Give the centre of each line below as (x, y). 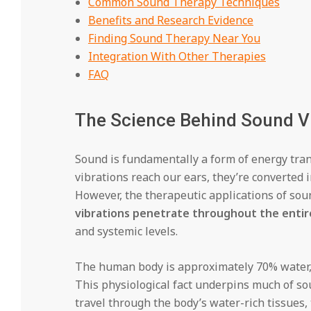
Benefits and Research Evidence (170, 20)
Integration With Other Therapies (177, 57)
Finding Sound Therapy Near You (174, 39)
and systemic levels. (126, 232)
